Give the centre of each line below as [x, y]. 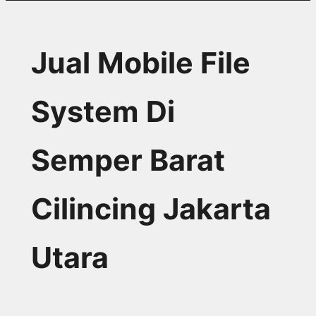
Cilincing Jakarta [151, 209]
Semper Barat [128, 160]
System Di [103, 112]
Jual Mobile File [141, 63]
